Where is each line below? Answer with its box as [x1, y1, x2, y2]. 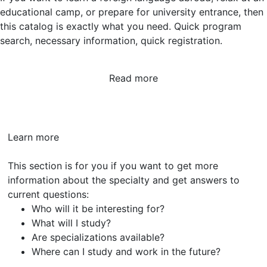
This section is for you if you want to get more [8, 160, 218, 172]
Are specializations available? [32, 231, 164, 243]
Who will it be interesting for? [32, 203, 164, 215]
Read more [109, 72, 158, 84]
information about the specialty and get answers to [8, 174, 240, 186]
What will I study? [32, 217, 111, 229]
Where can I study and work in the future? [32, 246, 221, 257]
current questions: [8, 188, 89, 200]
